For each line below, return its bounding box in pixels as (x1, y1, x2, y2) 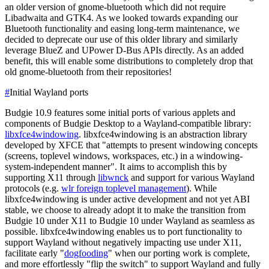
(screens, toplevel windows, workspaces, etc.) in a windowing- (5, 150, 243, 161)
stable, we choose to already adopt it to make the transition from (5, 204, 246, 215)
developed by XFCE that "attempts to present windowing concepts (5, 139, 258, 150)
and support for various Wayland (128, 172, 255, 183)
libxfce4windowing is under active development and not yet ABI (5, 193, 250, 204)
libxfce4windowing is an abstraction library (83, 128, 247, 139)
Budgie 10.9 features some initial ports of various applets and (5, 107, 235, 118)
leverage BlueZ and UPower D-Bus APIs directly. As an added (5, 44, 244, 55)
